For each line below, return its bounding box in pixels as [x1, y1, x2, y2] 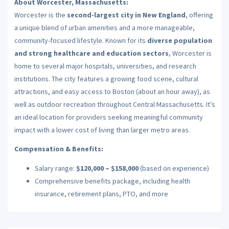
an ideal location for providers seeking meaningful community [14, 112, 203, 122]
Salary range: [34, 163, 76, 173]
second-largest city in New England [66, 10, 186, 19]
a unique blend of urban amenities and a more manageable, [14, 22, 195, 32]
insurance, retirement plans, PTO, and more [34, 189, 168, 198]
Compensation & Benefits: [14, 144, 103, 153]
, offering [185, 10, 213, 19]
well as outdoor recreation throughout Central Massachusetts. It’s [14, 99, 215, 109]
